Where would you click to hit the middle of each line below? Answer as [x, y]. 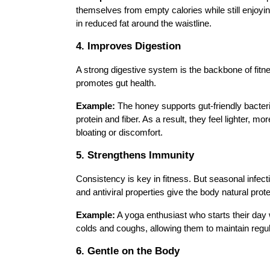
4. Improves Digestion [128, 46]
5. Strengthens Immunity [135, 155]
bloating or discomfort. [119, 133]
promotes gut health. [116, 83]
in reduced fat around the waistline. [144, 24]
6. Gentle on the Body [128, 251]
